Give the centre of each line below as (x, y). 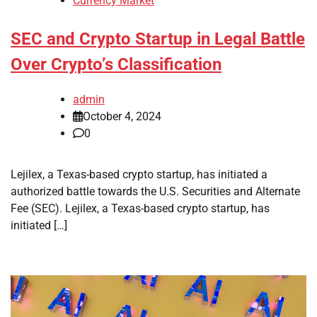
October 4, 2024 (122, 116)
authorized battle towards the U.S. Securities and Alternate (155, 191)
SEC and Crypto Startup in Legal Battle (158, 39)
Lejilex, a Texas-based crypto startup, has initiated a (139, 174)
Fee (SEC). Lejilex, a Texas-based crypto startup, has (140, 208)
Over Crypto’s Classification (116, 65)
